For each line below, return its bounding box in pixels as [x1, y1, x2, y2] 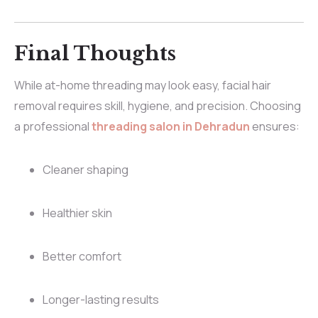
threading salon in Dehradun [92, 119, 250, 135]
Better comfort [43, 248, 121, 265]
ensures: [250, 119, 300, 135]
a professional [14, 119, 92, 135]
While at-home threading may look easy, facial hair [14, 77, 271, 94]
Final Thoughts [14, 41, 176, 67]
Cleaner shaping [43, 162, 128, 178]
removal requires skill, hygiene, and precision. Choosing [14, 98, 301, 114]
